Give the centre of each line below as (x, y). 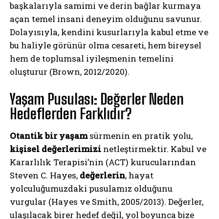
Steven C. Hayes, (45, 175)
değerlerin (102, 175)
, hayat (139, 175)
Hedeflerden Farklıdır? (71, 113)
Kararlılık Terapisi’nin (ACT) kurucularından (103, 162)
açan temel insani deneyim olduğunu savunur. (106, 19)
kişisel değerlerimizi (55, 149)
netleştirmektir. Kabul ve (154, 149)
